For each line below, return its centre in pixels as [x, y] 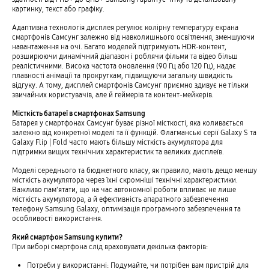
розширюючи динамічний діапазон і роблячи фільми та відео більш [125, 56]
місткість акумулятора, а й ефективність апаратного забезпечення [120, 199]
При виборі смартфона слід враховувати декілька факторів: [110, 247]
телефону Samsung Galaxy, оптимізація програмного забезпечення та [126, 209]
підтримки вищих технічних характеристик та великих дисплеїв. [118, 152]
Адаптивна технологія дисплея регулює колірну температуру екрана [125, 28]
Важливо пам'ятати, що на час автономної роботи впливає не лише [124, 190]
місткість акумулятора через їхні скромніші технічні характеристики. [125, 180]
